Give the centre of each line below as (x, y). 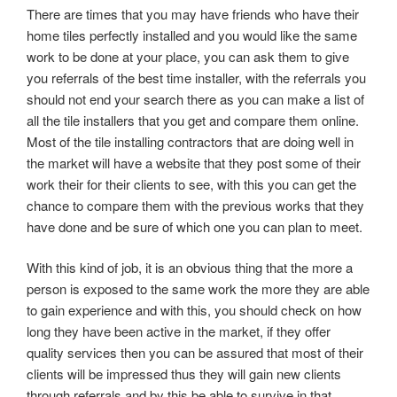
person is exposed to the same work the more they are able (198, 289)
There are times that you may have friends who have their (193, 13)
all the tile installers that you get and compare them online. (193, 120)
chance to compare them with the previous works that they (195, 205)
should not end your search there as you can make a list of (195, 98)
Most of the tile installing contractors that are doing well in (190, 141)
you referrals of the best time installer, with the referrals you (196, 77)
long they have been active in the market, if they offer (179, 331)
